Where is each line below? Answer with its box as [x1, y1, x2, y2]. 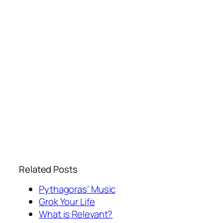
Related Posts [19, 162, 78, 176]
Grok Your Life [39, 195, 95, 209]
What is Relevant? [39, 208, 113, 221]
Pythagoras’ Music [39, 183, 116, 196]
